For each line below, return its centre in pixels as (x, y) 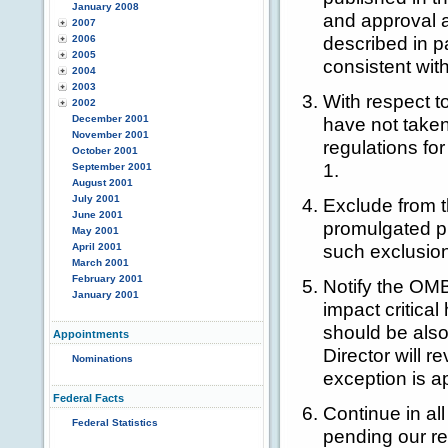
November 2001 (110, 134)
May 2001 (95, 230)
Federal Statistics (115, 422)
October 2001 (105, 150)
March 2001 (100, 262)
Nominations (102, 358)
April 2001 (97, 246)
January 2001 (105, 294)
